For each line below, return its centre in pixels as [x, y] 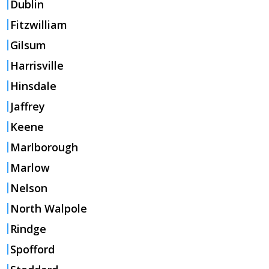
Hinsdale [33, 86]
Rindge [28, 228]
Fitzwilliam [39, 24]
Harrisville [37, 65]
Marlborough [44, 147]
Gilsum [28, 45]
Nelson [29, 188]
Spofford [32, 249]
